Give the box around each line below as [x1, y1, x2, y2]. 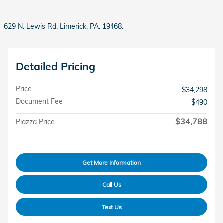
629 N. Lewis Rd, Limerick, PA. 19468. [4, 22, 123, 31]
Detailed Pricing [16, 60, 95, 73]
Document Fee [16, 97, 63, 106]
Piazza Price [16, 117, 55, 126]
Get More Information [82, 158, 141, 166]
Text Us [101, 203, 122, 211]
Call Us [102, 180, 121, 188]
